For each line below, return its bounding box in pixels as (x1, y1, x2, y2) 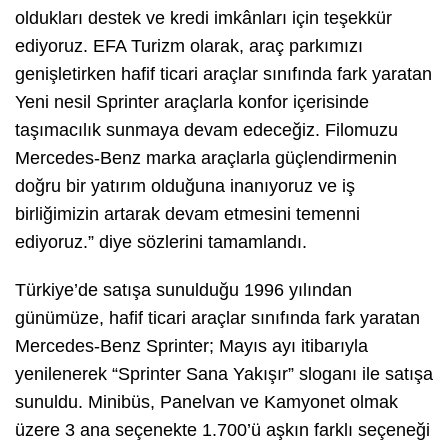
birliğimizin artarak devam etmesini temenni (15, 204, 360, 225)
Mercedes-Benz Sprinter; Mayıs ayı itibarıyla (15, 336, 368, 357)
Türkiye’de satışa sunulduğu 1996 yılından (15, 280, 352, 301)
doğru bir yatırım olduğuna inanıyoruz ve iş (15, 176, 355, 197)
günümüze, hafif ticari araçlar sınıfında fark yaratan (15, 308, 420, 329)
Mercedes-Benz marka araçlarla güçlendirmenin (15, 148, 397, 169)
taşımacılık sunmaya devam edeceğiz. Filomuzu (15, 120, 398, 141)
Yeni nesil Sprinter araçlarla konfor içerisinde (15, 92, 369, 113)
